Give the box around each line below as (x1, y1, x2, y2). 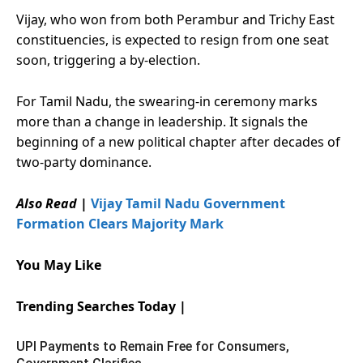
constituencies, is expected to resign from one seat (16, 30, 329, 49)
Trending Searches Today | (16, 297, 186, 315)
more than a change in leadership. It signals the (16, 112, 308, 130)
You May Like (16, 255, 101, 274)
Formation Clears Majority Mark (16, 214, 224, 233)
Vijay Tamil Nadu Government (91, 194, 285, 212)
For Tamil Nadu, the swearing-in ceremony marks (16, 92, 318, 110)
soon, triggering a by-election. (16, 50, 200, 69)
